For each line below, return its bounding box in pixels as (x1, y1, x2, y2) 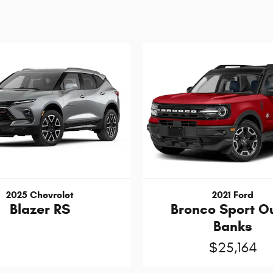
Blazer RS (9, 200, 70, 218)
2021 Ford (212, 189, 254, 201)
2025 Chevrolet (5, 189, 74, 201)
